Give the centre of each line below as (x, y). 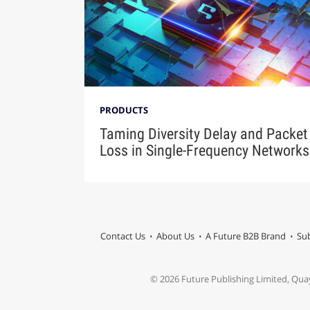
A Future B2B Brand (245, 236)
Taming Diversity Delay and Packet (203, 134)
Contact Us (122, 236)
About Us (175, 236)
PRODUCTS (124, 110)
